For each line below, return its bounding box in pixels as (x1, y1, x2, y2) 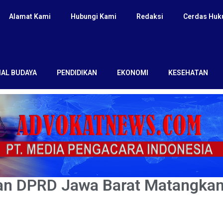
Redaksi (136, 12, 164, 20)
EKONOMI (116, 69, 148, 77)
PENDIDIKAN (56, 69, 97, 77)
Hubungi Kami (71, 12, 117, 20)
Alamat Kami (9, 12, 51, 20)
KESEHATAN (168, 69, 208, 77)
